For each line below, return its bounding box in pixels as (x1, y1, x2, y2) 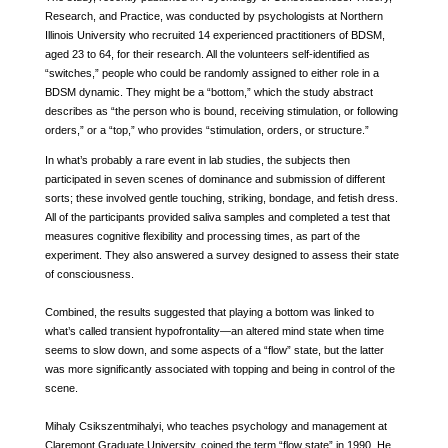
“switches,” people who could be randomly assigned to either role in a (44, 66, 379, 79)
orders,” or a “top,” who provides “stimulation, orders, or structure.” (44, 123, 369, 136)
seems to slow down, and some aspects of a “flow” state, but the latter (44, 343, 384, 356)
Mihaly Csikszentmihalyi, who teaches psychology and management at (44, 419, 387, 432)
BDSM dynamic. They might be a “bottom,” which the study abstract (44, 85, 373, 98)
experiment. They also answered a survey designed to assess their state (44, 248, 399, 261)
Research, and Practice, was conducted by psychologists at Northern (44, 9, 383, 22)
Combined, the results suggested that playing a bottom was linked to (44, 305, 374, 318)
